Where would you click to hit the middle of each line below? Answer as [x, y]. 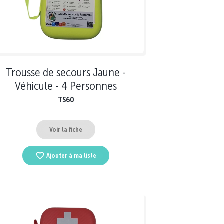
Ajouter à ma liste [72, 156]
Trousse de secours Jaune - [66, 72]
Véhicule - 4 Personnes [66, 86]
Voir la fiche [66, 129]
